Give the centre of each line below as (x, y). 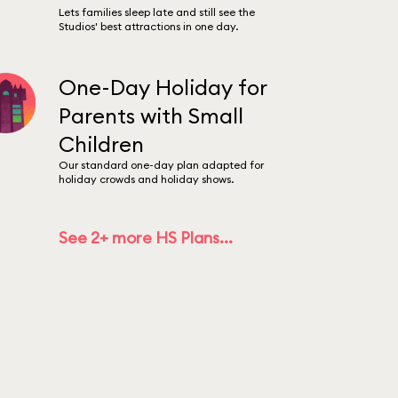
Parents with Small (151, 115)
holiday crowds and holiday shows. (146, 179)
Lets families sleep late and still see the (156, 12)
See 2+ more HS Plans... (145, 238)
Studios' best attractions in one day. (148, 26)
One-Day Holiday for (163, 87)
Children (101, 144)
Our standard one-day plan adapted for (161, 165)
